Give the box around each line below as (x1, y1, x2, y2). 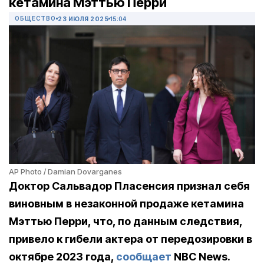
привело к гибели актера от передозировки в (9, 233, 252, 246)
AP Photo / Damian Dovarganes (9, 167, 122, 177)
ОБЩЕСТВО (15, 15, 56, 22)
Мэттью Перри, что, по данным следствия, (9, 215, 242, 228)
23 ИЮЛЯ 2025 (58, 15, 108, 22)
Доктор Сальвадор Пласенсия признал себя (9, 180, 250, 193)
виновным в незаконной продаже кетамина (9, 197, 244, 210)
